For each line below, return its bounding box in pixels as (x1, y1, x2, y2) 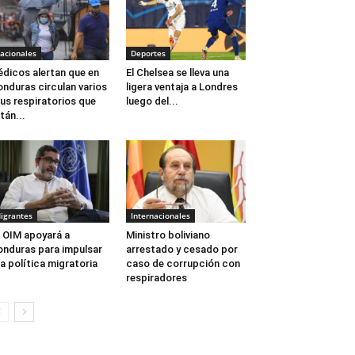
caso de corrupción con (125, 258, 240, 270)
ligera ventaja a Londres (125, 81, 238, 94)
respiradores (125, 272, 187, 284)
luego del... (125, 95, 178, 108)
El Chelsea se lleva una (125, 67, 229, 79)
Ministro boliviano (125, 229, 210, 242)
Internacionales (130, 210, 190, 222)
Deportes (130, 48, 166, 59)
